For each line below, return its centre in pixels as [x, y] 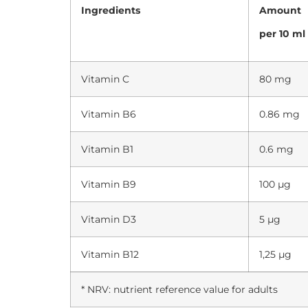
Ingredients [111, 10]
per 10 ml [282, 33]
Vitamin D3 [109, 219]
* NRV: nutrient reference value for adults [179, 289]
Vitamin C [105, 79]
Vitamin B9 [109, 184]
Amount [280, 10]
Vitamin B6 [109, 114]
